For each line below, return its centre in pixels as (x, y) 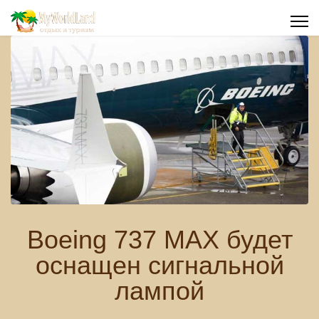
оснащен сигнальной (159, 265)
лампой (159, 291)
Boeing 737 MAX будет (159, 239)
